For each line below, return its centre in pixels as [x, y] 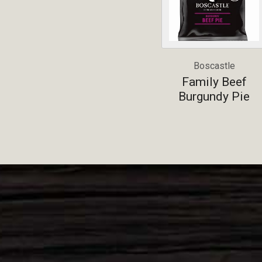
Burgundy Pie [214, 96]
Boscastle [214, 66]
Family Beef [214, 82]
